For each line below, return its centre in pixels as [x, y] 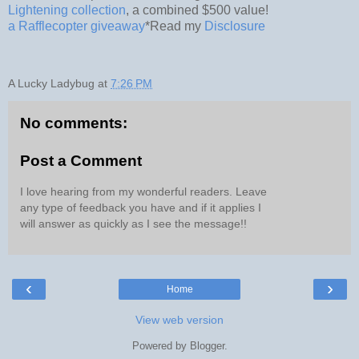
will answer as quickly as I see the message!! [133, 223]
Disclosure [235, 26]
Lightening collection [67, 10]
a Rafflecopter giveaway [77, 26]
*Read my [175, 26]
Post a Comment [81, 161]
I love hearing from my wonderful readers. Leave [143, 191]
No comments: [74, 123]
